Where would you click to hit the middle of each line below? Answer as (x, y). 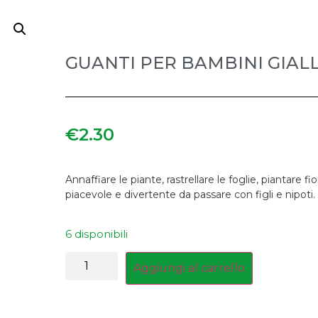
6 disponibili (97, 235)
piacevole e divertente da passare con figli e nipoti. (190, 194)
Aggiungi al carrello (189, 268)
